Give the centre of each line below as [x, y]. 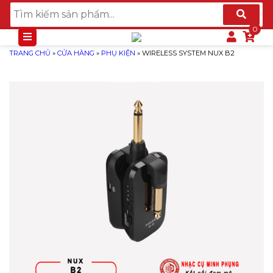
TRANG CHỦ [30, 53]
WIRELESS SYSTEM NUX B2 [188, 53]
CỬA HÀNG [76, 53]
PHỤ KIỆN [118, 53]
